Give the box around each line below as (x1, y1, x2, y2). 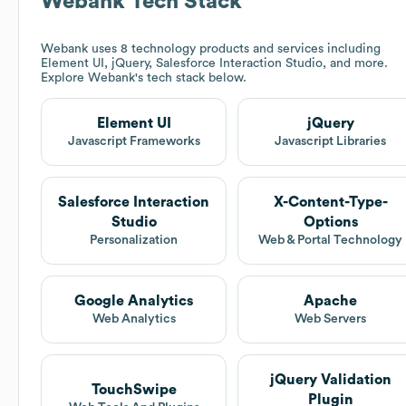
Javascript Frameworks (67, 135, 200, 149)
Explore (41, 72, 88, 85)
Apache (304, 294, 358, 309)
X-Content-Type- (273, 195, 388, 210)
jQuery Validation (269, 372, 391, 388)
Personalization (90, 234, 179, 247)
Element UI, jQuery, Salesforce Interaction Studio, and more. (41, 57, 388, 71)
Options (303, 215, 358, 230)
